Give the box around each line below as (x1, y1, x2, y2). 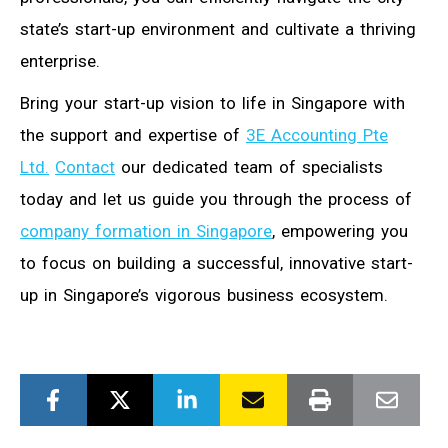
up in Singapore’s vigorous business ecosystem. (20, 284, 388, 305)
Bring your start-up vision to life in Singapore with (20, 92, 405, 113)
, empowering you (272, 220, 408, 241)
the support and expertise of (20, 124, 246, 145)
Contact (55, 156, 115, 177)
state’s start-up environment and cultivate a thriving (20, 18, 416, 39)
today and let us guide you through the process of (20, 188, 412, 209)
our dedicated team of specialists (115, 156, 383, 177)
